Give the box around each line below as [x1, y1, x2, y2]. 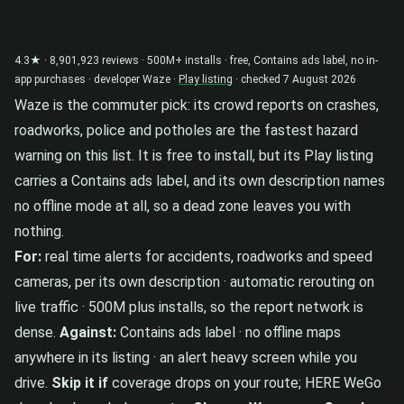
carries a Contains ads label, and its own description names [14, 171, 385, 189]
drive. [14, 373, 51, 391]
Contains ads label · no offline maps [116, 323, 341, 341]
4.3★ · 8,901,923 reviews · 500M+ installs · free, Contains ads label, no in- [14, 53, 378, 67]
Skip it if [51, 373, 108, 391]
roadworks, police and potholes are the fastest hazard [14, 121, 358, 139]
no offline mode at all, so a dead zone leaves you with [14, 197, 351, 215]
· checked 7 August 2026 [233, 72, 356, 86]
